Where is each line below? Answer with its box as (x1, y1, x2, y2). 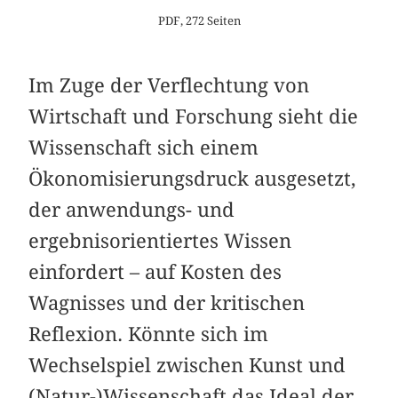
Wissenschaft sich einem (28, 135, 259, 159)
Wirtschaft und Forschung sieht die (28, 104, 359, 128)
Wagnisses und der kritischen (28, 291, 306, 314)
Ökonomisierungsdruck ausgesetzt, (28, 166, 357, 190)
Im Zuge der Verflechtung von (28, 73, 310, 97)
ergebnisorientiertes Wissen (28, 228, 292, 252)
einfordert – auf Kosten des (28, 259, 283, 283)
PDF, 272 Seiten (157, 13, 241, 28)
